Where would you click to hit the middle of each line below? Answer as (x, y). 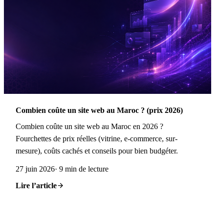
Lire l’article (36, 185)
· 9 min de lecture (82, 169)
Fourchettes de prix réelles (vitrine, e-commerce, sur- (97, 138)
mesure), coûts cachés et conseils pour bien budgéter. (97, 151)
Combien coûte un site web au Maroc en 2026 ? (89, 126)
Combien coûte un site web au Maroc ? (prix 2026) (99, 110)
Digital (60, 210)
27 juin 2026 (35, 169)
